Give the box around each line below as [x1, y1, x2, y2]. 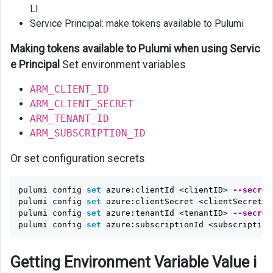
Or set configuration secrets [10, 152, 145, 165]
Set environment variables [60, 58, 186, 71]
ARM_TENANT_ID [30, 113, 109, 125]
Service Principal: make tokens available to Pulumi [30, 18, 244, 30]
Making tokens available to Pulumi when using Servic [10, 43, 260, 55]
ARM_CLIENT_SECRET [30, 98, 133, 110]
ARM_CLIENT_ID [30, 83, 109, 96]
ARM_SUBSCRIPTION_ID [30, 127, 146, 140]
